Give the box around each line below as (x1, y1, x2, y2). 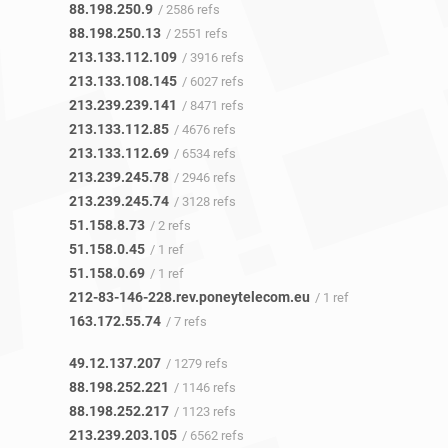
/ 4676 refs (174, 122, 236, 138)
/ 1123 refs (174, 404, 236, 420)
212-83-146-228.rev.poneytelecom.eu (69, 289, 310, 306)
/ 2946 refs (174, 170, 236, 186)
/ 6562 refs (182, 428, 244, 444)
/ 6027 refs (182, 74, 244, 90)
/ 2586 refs (158, 2, 220, 18)
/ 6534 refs (174, 146, 236, 162)
